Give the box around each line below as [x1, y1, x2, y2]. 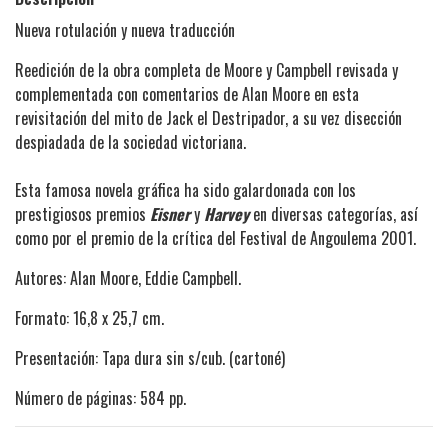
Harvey [204, 202, 253, 227]
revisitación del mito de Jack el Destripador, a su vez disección [15, 106, 402, 131]
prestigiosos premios [15, 202, 150, 227]
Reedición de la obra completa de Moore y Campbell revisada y [15, 58, 398, 83]
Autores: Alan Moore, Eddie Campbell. [15, 266, 241, 291]
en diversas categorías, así [253, 202, 418, 227]
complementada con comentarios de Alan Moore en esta [15, 82, 359, 107]
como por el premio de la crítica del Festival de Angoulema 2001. [15, 226, 416, 251]
